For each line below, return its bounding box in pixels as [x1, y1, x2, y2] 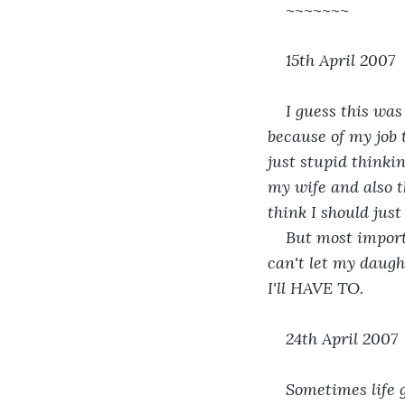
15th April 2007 [286, 49, 395, 71]
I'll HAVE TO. [268, 277, 363, 298]
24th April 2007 [286, 327, 398, 349]
